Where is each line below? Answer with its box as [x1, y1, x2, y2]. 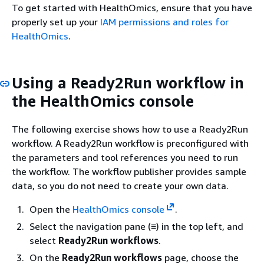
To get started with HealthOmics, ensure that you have [12, 2, 252, 14]
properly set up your [12, 16, 100, 28]
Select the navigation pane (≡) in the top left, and [29, 220, 243, 232]
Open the [29, 203, 72, 215]
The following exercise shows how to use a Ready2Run [12, 123, 248, 135]
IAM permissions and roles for [100, 16, 229, 28]
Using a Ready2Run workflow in [12, 74, 244, 92]
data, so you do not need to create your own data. [12, 179, 229, 192]
